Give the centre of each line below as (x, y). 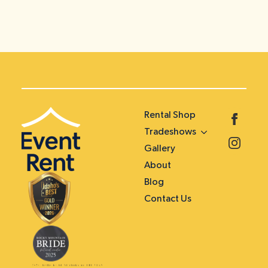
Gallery (159, 149)
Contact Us (167, 199)
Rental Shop (170, 115)
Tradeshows (170, 132)
